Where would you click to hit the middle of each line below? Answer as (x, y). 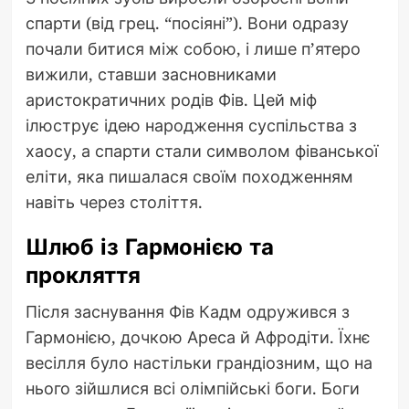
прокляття (83, 276)
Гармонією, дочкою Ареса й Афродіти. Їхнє (198, 337)
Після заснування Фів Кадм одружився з (187, 312)
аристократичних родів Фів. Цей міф (171, 100)
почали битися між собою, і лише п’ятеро (193, 49)
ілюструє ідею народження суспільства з (191, 126)
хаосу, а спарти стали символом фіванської (201, 151)
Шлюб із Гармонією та (149, 247)
